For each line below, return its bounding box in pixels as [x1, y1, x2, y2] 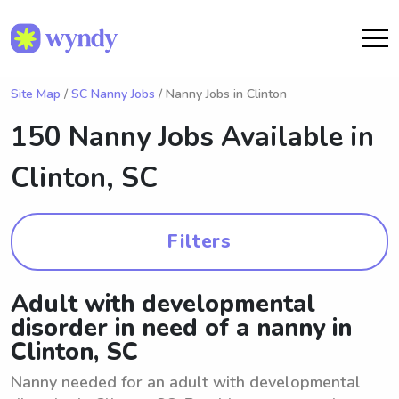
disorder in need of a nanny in [11, 312, 352, 345]
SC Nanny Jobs [71, 85, 155, 102]
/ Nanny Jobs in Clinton [155, 85, 287, 102]
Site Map [11, 85, 61, 102]
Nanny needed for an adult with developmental [11, 371, 361, 393]
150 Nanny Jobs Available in [11, 118, 374, 156]
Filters [167, 229, 232, 254]
